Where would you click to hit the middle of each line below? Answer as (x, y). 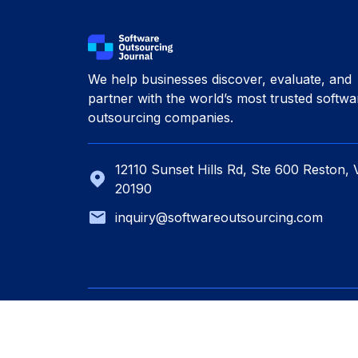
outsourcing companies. (160, 117)
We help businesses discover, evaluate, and (219, 79)
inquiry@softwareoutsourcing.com (219, 217)
